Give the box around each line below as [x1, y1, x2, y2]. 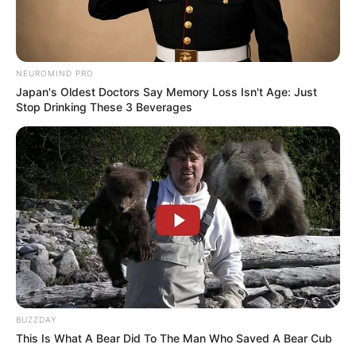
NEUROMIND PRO [16, 68, 94, 78]
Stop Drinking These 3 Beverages [16, 99, 192, 114]
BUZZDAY [16, 315, 56, 325]
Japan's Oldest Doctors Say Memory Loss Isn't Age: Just [16, 84, 317, 99]
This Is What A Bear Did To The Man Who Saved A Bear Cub [16, 331, 332, 346]
